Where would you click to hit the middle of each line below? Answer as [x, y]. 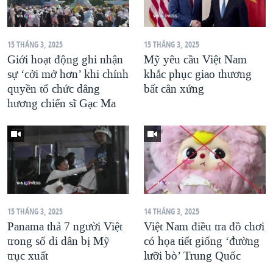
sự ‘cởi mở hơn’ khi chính [68, 74]
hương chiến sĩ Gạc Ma [62, 103]
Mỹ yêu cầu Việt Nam [195, 59]
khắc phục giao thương [198, 74]
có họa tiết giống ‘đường [202, 242]
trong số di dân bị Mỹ [58, 242]
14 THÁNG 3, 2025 [172, 211]
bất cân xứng [174, 89]
